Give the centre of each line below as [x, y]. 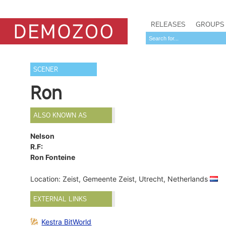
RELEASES [168, 24]
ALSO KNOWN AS [60, 115]
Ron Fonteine [53, 157]
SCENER [46, 69]
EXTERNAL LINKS [60, 199]
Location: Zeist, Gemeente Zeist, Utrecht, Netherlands [120, 179]
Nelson [43, 136]
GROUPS [210, 24]
